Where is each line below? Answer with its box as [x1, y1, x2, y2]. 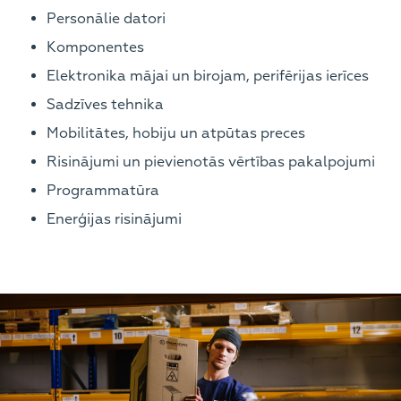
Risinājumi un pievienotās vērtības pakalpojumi [47, 153, 375, 171]
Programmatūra [47, 182, 159, 200]
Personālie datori [47, 10, 166, 28]
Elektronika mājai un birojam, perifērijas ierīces [47, 67, 369, 85]
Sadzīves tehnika [47, 96, 164, 114]
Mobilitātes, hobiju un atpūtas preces [47, 124, 305, 142]
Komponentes [47, 38, 144, 56]
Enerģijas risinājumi [47, 210, 182, 228]
